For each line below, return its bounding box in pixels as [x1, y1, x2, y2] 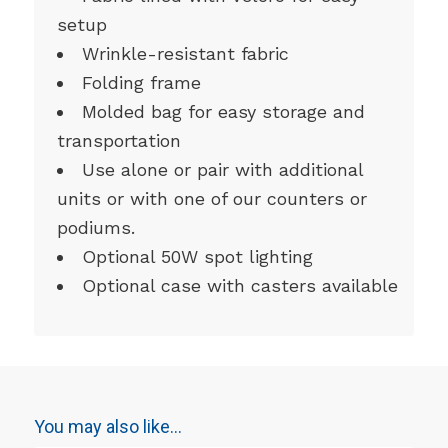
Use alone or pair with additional [81, 159, 363, 181]
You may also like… [33, 416, 182, 438]
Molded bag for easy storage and [81, 101, 365, 123]
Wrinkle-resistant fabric [81, 43, 289, 65]
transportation [56, 130, 181, 152]
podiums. [56, 217, 135, 239]
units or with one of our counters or [56, 188, 367, 210]
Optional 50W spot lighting [81, 246, 313, 268]
